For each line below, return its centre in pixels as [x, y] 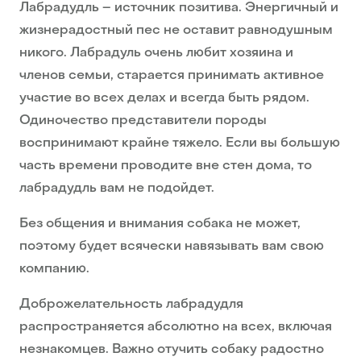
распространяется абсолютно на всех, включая [176, 328]
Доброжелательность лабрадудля [131, 305]
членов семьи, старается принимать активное [172, 76]
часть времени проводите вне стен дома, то [166, 166]
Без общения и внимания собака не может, [160, 224]
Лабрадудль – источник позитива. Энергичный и [179, 8]
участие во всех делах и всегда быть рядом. [164, 99]
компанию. [54, 270]
